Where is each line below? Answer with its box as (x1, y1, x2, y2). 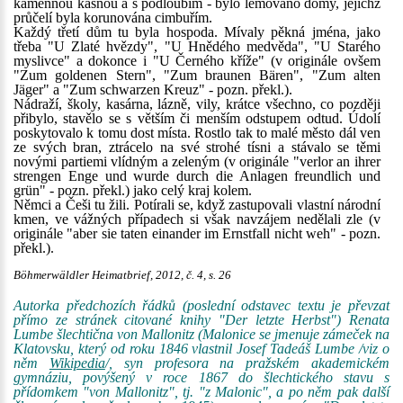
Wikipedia (49, 355, 105, 371)
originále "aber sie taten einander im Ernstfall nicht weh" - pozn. (13, 226, 381, 241)
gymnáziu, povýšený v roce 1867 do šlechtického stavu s (13, 370, 390, 385)
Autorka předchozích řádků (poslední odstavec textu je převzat (13, 298, 390, 313)
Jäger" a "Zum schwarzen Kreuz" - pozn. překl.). (13, 82, 292, 97)
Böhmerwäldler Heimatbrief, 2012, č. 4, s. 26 (13, 269, 231, 282)
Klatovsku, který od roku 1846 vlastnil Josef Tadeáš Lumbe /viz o (13, 341, 390, 356)
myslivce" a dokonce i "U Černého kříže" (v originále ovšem (13, 53, 381, 68)
